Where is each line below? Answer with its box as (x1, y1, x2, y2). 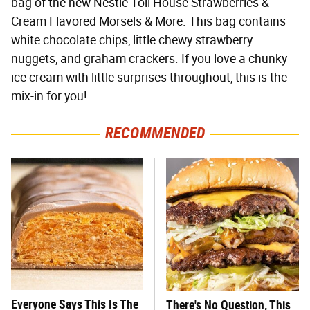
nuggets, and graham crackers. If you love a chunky (11, 51, 287, 67)
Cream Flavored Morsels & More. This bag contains (11, 14, 286, 30)
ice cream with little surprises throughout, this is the (11, 70, 287, 86)
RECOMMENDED (104, 124, 206, 143)
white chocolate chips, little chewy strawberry (11, 33, 253, 48)
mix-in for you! (11, 89, 87, 104)
